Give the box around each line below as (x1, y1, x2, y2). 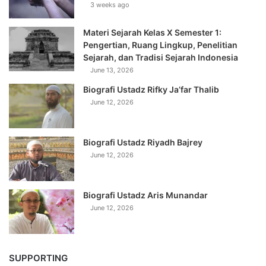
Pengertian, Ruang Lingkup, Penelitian (83, 39, 237, 50)
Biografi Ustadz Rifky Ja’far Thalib (83, 84, 219, 94)
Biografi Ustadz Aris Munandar (83, 189, 208, 200)
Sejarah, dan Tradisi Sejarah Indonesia (83, 52, 238, 62)
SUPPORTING (9, 252, 68, 264)
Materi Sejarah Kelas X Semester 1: (83, 27, 221, 37)
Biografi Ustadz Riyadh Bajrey (83, 137, 202, 147)
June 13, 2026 (90, 65, 134, 74)
